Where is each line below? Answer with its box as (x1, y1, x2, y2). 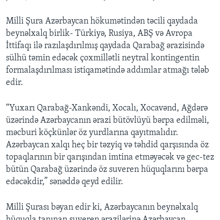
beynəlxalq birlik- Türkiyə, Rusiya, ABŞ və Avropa (6, 29, 192, 39)
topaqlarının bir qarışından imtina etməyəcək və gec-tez (6, 153, 214, 163)
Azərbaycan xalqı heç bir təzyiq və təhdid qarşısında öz (6, 140, 209, 150)
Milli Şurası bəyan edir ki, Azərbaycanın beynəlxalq (6, 203, 198, 213)
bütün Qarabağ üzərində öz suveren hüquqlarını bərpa (6, 165, 208, 175)
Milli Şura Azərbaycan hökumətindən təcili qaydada (6, 17, 198, 27)
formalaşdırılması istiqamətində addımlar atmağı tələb (6, 66, 209, 76)
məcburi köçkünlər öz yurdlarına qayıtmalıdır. (6, 128, 178, 138)
